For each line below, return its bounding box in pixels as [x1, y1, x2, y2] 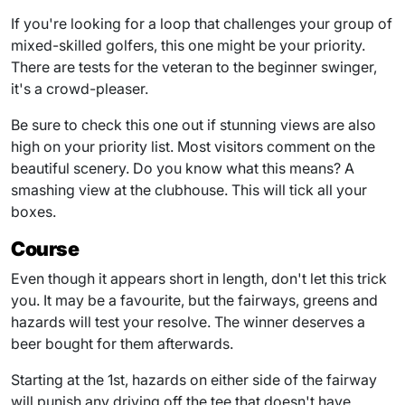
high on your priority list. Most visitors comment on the [11, 137, 375, 155]
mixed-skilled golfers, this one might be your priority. [11, 35, 365, 54]
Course [11, 236, 80, 260]
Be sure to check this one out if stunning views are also [11, 115, 376, 134]
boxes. [11, 202, 56, 221]
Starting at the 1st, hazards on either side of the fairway [11, 370, 377, 389]
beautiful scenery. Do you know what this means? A [11, 158, 354, 177]
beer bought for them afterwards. [11, 334, 233, 353]
